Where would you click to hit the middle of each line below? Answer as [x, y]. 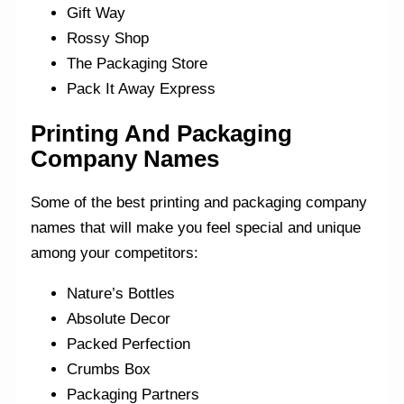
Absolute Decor [119, 319]
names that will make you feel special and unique [196, 228]
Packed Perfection [129, 344]
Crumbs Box [109, 370]
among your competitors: [115, 253]
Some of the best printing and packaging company [199, 203]
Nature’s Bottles [121, 294]
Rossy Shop [108, 38]
